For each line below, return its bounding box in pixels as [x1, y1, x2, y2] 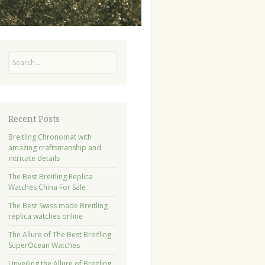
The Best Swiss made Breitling [8, 200, 108, 211]
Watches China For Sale [8, 182, 86, 192]
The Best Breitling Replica [8, 171, 93, 182]
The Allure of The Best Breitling [8, 229, 111, 240]
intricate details [8, 153, 60, 163]
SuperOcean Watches [8, 240, 80, 250]
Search [7, 50, 30, 61]
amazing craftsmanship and [8, 142, 101, 153]
